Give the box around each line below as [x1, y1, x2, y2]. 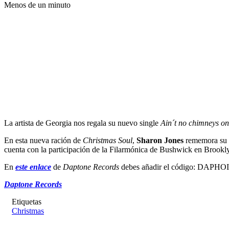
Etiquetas [12, 197, 41, 206]
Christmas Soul [83, 135, 132, 145]
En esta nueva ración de [4, 135, 83, 145]
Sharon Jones [136, 135, 184, 145]
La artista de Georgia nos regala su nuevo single [4, 118, 161, 127]
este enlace [15, 162, 51, 171]
